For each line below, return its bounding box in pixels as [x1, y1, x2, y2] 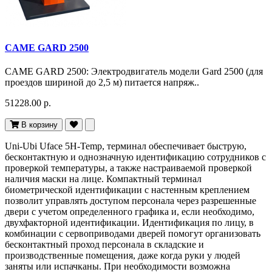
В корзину [21, 120, 58, 130]
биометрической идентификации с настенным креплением [5, 185, 250, 195]
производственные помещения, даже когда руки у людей [5, 250, 240, 261]
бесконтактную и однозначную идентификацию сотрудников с [5, 152, 266, 163]
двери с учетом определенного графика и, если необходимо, [5, 206, 254, 217]
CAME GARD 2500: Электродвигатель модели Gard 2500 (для [5, 66, 263, 77]
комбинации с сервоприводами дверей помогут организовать [5, 228, 260, 239]
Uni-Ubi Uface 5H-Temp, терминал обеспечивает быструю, [5, 141, 246, 152]
